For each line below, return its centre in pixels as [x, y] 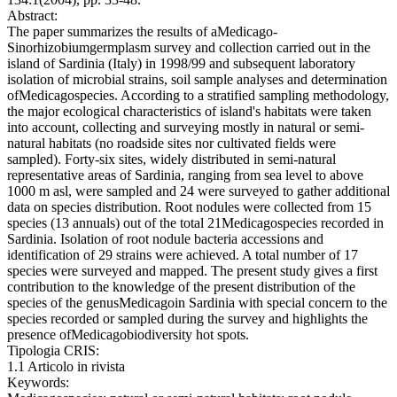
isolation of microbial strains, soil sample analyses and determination [197, 80]
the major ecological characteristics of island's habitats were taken [189, 112]
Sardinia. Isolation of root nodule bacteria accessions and [165, 239]
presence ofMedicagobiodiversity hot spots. [128, 335]
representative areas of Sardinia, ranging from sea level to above [185, 175]
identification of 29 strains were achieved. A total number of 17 [183, 255]
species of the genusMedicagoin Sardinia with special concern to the [197, 303]
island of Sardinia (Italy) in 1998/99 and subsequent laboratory [181, 64]
